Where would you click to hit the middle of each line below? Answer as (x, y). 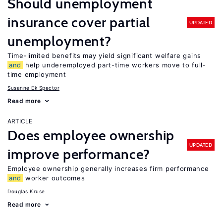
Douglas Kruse (26, 191)
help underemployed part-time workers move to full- (114, 65)
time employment (37, 74)
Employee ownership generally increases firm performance (108, 168)
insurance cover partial (79, 22)
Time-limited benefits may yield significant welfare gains (104, 55)
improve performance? (79, 154)
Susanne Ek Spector (33, 88)
